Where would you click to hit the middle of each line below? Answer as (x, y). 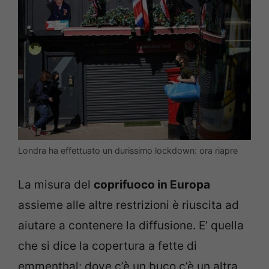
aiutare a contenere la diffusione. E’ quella (131, 226)
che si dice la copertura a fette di (107, 246)
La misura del (56, 185)
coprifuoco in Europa (152, 185)
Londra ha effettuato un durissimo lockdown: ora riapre (128, 150)
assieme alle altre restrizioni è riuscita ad (128, 205)
